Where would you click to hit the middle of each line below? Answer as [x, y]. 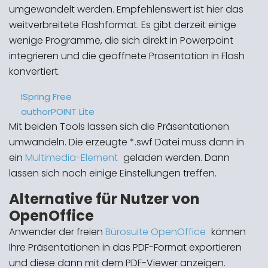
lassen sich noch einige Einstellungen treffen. [113, 173]
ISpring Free [46, 97]
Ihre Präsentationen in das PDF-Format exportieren [125, 247]
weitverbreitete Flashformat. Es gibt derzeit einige [123, 25]
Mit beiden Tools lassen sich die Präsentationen [119, 127]
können [227, 232]
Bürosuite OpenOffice [156, 232]
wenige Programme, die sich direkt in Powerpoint [121, 40]
